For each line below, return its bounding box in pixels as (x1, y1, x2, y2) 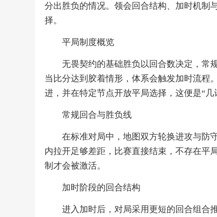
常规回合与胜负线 (62, 110, 132, 120)
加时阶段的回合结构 (62, 183, 140, 192)
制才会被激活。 (45, 161, 106, 170)
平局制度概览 (62, 37, 114, 47)
